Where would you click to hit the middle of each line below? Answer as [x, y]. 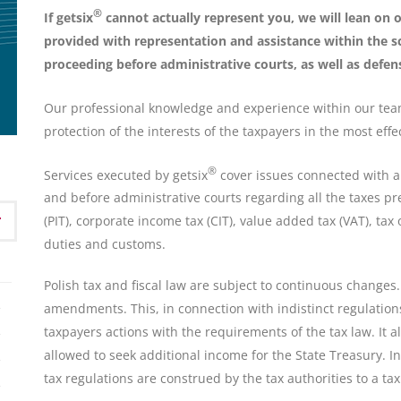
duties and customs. [105, 244]
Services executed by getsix [126, 175]
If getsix [68, 17]
